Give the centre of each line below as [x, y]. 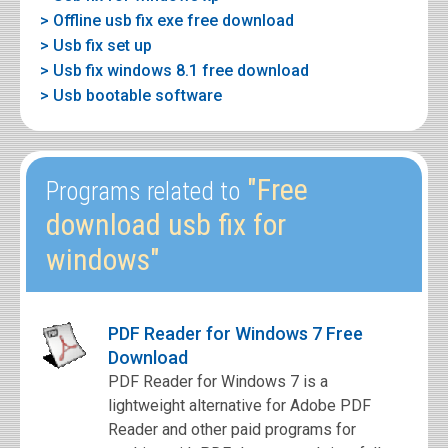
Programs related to [143, 191]
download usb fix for [166, 224]
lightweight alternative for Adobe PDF [239, 405]
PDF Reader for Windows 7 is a [218, 381]
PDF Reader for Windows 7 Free [235, 333]
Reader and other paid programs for [232, 429]
